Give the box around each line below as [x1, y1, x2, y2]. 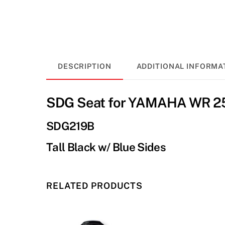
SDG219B [46, 120, 94, 133]
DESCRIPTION [58, 62, 111, 71]
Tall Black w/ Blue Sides [46, 141, 166, 154]
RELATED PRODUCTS [46, 180, 143, 191]
